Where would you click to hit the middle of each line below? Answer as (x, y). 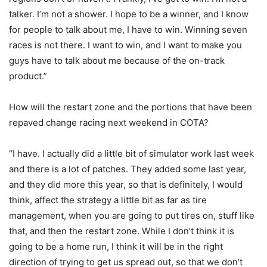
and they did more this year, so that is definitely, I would (126, 185)
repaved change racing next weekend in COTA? (109, 123)
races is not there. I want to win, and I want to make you (125, 45)
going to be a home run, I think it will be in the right (116, 247)
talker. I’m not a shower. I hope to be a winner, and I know (129, 14)
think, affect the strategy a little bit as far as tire (108, 200)
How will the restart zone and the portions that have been (131, 107)
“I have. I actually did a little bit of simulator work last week (131, 154)
